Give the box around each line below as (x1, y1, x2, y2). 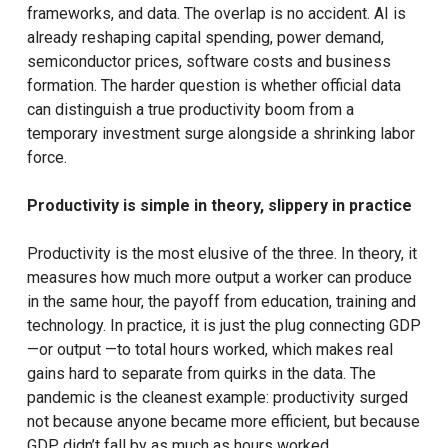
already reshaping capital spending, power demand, (26, 28, 384, 47)
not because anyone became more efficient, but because (26, 412, 420, 431)
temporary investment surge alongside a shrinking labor (26, 124, 415, 143)
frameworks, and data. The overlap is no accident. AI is (26, 4, 406, 23)
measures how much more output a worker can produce (26, 268, 412, 287)
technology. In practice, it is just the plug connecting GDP (26, 316, 421, 335)
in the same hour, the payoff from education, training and (26, 292, 416, 311)
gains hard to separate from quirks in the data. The (26, 364, 376, 383)
